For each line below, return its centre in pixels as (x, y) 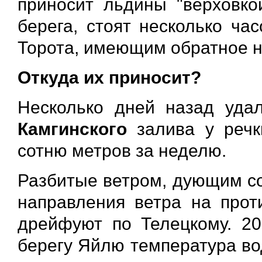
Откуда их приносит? (109, 77)
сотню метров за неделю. (124, 150)
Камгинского (72, 129)
